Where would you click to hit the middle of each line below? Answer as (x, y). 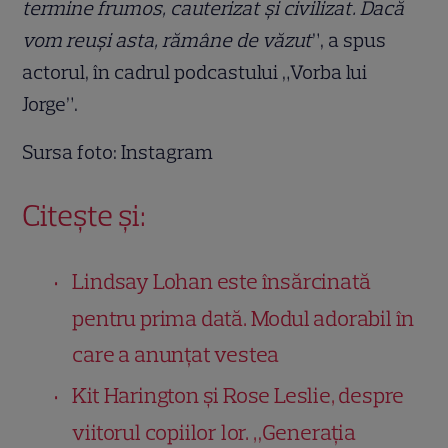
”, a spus (349, 39)
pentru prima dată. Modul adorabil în (243, 318)
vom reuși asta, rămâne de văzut (167, 39)
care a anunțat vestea (176, 354)
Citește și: (84, 215)
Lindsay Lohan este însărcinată (221, 281)
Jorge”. (50, 103)
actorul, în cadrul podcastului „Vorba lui (195, 71)
